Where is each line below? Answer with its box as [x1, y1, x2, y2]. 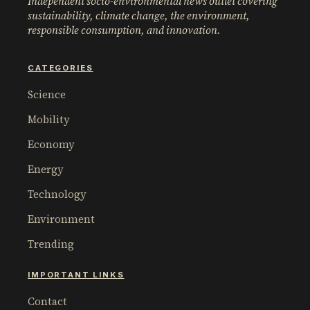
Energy [28, 162, 64, 177]
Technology [28, 187, 86, 202]
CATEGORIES [28, 63, 93, 73]
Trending [28, 237, 74, 252]
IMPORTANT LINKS [28, 270, 125, 280]
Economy [28, 137, 75, 152]
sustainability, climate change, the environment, [28, 8, 250, 24]
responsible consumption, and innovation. [28, 23, 221, 38]
